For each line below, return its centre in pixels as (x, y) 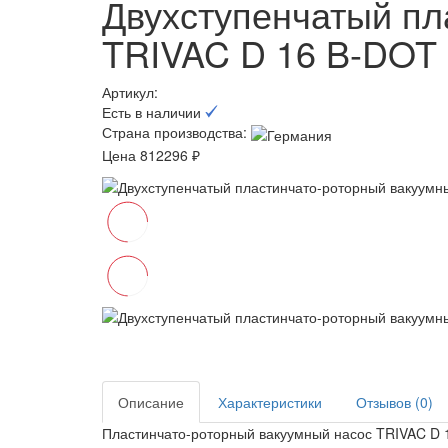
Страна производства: (174, 132)
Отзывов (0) (394, 401)
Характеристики (270, 401)
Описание (151, 401)
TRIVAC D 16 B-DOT (269, 53)
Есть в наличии (153, 112)
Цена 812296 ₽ (151, 154)
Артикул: (132, 92)
